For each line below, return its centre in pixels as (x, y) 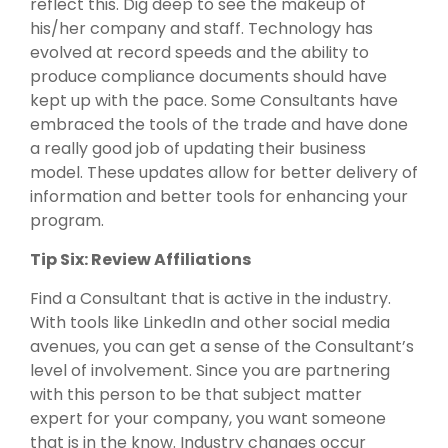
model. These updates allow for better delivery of (224, 172)
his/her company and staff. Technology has (201, 28)
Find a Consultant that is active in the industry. (210, 298)
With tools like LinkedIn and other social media (210, 322)
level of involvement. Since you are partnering (210, 370)
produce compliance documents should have (208, 76)
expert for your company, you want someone (208, 418)
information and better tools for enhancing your (219, 196)
